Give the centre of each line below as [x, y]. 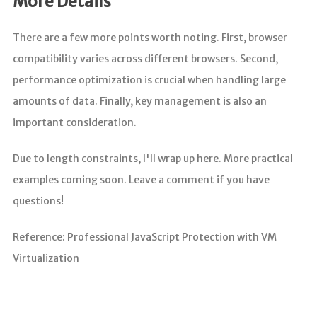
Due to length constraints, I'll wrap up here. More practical [152, 158]
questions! [38, 201]
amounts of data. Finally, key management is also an [139, 101]
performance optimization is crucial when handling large [149, 80]
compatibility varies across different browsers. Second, [145, 58]
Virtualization [46, 258]
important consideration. [74, 122]
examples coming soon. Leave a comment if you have [141, 179]
